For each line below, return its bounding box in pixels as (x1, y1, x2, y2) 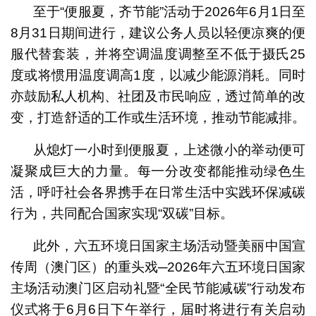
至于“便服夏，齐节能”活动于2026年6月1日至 (32, 4, 306, 19)
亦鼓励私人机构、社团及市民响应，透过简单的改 (10, 88, 306, 104)
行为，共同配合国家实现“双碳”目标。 (10, 205, 233, 221)
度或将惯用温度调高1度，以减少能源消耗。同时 (10, 67, 306, 83)
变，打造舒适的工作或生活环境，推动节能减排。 (10, 109, 305, 125)
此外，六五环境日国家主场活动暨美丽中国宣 (32, 238, 306, 253)
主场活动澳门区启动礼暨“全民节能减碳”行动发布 (10, 280, 306, 296)
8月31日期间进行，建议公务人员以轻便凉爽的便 (10, 25, 306, 40)
